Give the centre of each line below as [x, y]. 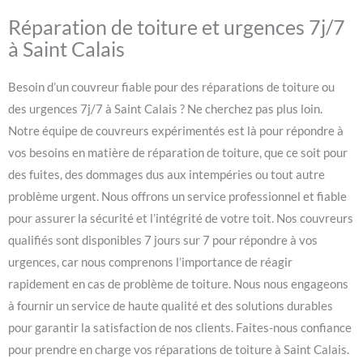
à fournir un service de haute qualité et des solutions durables [171, 306]
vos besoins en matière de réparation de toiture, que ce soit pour [178, 153]
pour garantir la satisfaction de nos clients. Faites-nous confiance [180, 328]
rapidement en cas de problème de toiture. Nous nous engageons [178, 284]
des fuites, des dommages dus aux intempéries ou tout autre [167, 175]
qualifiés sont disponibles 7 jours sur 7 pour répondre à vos [163, 241]
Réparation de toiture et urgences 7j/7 [177, 27]
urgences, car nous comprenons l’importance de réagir [150, 263]
